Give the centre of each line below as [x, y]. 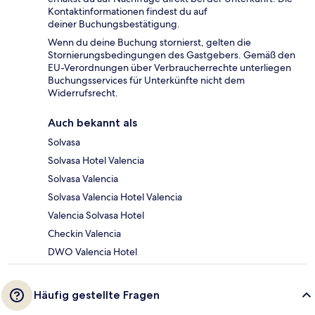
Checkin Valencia [84, 234]
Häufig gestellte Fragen [97, 295]
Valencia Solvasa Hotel [96, 216]
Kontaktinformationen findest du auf [128, 12]
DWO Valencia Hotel [92, 252]
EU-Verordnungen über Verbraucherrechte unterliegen [169, 68]
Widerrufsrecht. [83, 93]
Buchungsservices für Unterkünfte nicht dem [146, 81]
